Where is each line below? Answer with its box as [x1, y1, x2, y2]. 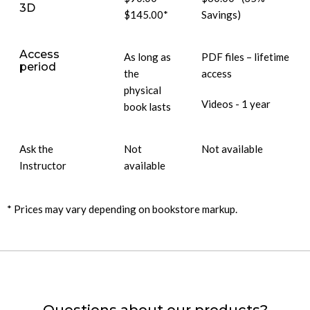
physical [124, 84, 161, 96]
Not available [201, 143, 263, 155]
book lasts [124, 100, 171, 113]
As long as [124, 51, 171, 63]
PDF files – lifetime [201, 51, 289, 63]
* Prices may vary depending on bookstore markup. [7, 203, 237, 215]
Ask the [19, 143, 53, 155]
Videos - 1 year [201, 98, 271, 110]
